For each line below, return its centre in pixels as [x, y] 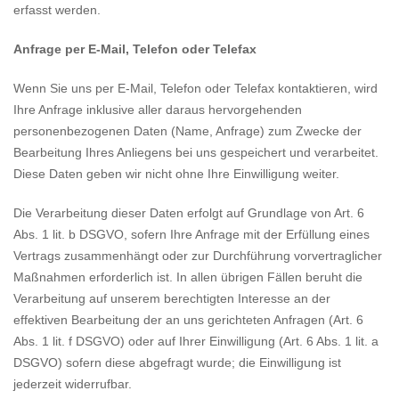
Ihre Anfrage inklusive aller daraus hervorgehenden [158, 110]
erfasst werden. [57, 10]
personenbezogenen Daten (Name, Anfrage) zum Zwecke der [187, 131]
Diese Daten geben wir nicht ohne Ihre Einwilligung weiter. [176, 174]
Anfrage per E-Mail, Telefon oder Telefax [135, 49]
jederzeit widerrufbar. [73, 384]
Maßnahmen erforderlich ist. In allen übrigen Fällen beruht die [188, 277]
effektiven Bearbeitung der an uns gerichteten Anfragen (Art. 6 [188, 320]
